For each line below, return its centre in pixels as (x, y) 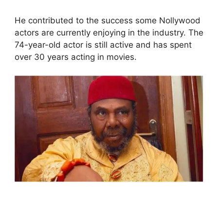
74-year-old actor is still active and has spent (103, 45)
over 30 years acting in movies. (76, 57)
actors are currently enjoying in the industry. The (109, 32)
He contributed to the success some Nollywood (108, 20)
